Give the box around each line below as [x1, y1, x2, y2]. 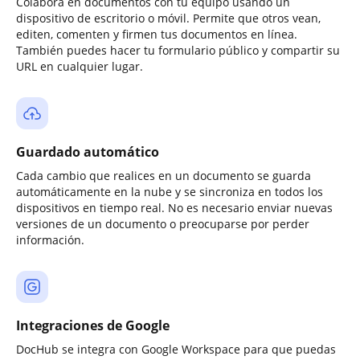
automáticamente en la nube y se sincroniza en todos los [16, 184, 323, 199]
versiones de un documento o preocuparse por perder [16, 216, 309, 231]
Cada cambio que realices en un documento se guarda [16, 168, 311, 183]
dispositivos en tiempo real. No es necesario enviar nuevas [16, 200, 333, 215]
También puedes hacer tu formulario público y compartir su [16, 43, 340, 58]
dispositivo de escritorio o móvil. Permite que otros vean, [16, 10, 321, 26]
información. [16, 232, 84, 247]
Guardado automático [16, 143, 159, 161]
